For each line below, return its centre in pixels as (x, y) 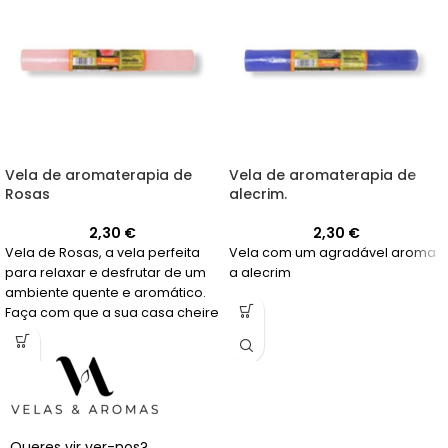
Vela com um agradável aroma (332, 253)
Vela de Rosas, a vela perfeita (102, 252)
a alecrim (260, 273)
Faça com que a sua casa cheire (112, 312)
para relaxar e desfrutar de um (105, 272)
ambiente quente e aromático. (105, 292)
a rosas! (31, 332)
